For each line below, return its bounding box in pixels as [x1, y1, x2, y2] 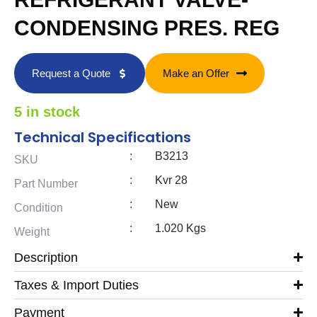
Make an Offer [163, 67, 229, 80]
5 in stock [14, 104, 80, 120]
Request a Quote [32, 67, 110, 80]
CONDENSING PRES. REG [14, 16, 279, 40]
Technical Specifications [14, 127, 191, 147]
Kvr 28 [154, 173, 188, 186]
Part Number [14, 177, 78, 190]
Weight [14, 225, 50, 238]
